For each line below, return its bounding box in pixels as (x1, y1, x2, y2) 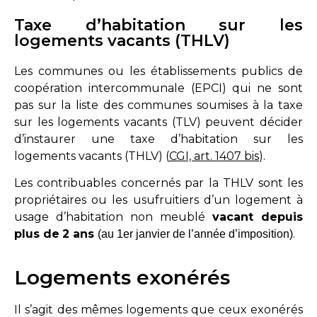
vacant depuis (212, 210, 303, 224)
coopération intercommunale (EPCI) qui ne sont (14, 81, 303, 95)
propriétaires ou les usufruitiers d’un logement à (14, 193, 303, 207)
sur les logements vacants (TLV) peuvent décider (14, 115, 303, 129)
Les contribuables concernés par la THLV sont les (14, 176, 303, 190)
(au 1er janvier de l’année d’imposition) (98, 228, 293, 241)
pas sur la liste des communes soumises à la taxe (14, 98, 303, 112)
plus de (14, 227, 59, 241)
